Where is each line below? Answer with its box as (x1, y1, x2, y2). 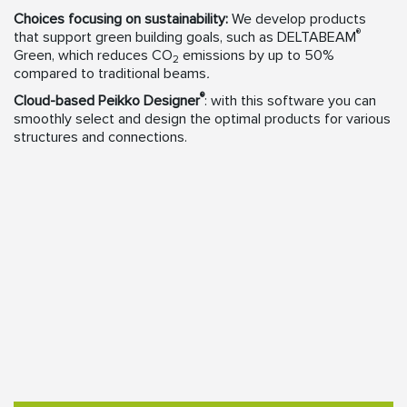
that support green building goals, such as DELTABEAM (14, 28, 356, 46)
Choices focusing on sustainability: (14, 10, 228, 28)
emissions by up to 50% (179, 46, 334, 65)
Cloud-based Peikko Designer (14, 92, 200, 110)
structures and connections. (14, 128, 187, 146)
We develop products (228, 10, 366, 28)
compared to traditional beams (14, 65, 206, 83)
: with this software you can (204, 92, 376, 110)
